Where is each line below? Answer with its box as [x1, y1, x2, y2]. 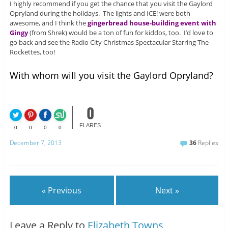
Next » [155, 184, 180, 196]
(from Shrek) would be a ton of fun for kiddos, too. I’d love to [27, 27, 213, 37]
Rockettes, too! [9, 47, 55, 56]
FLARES [79, 122, 101, 129]
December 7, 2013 [9, 138, 62, 148]
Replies [196, 138, 219, 148]
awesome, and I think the [9, 18, 88, 27]
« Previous [42, 184, 82, 196]
